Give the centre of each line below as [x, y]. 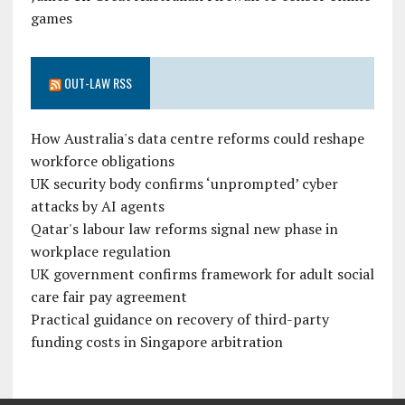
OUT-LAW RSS [98, 83]
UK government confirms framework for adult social [202, 274]
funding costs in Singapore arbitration [156, 342]
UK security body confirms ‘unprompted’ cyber [184, 184]
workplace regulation [100, 252]
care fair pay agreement [108, 297]
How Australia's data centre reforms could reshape [197, 139]
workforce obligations [102, 161]
